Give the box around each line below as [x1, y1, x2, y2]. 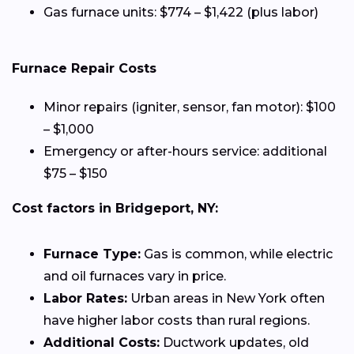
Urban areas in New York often [127, 291, 325, 307]
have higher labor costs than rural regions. [43, 313, 310, 329]
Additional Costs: [43, 335, 160, 351]
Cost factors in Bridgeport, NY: [12, 201, 218, 217]
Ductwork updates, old [160, 335, 309, 351]
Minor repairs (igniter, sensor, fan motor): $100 [43, 100, 336, 115]
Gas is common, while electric [141, 247, 333, 262]
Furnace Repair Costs [12, 61, 156, 77]
